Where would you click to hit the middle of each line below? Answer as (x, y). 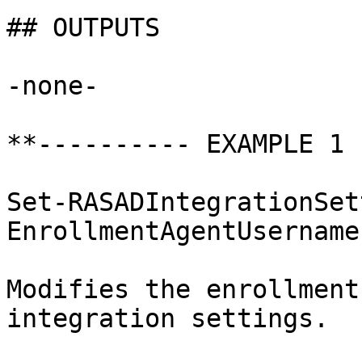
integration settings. (168, 318)
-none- (53, 86)
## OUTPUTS (83, 27)
